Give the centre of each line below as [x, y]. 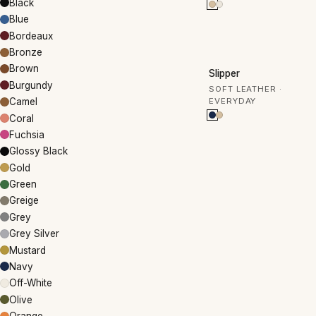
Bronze [26, 53]
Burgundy [31, 85]
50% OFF [241, 66]
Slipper [224, 73]
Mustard [28, 250]
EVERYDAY [233, 101]
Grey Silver [34, 234]
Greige [24, 201]
